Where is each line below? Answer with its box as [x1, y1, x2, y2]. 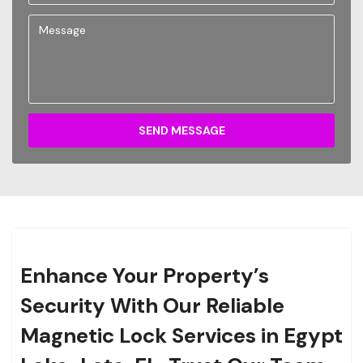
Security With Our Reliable [20, 292, 284, 320]
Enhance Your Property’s [20, 262, 269, 290]
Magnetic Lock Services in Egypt [20, 322, 343, 350]
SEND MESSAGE [138, 123, 225, 139]
